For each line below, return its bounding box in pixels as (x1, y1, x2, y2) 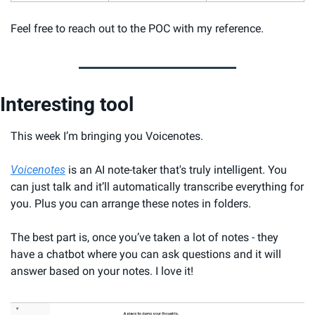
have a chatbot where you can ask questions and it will (11, 247, 281, 262)
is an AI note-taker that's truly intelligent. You (65, 163, 287, 177)
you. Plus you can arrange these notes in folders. (11, 197, 251, 211)
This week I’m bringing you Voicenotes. (11, 129, 203, 143)
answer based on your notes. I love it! (11, 264, 193, 278)
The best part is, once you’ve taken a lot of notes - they (11, 231, 278, 245)
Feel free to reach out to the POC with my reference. (11, 22, 264, 36)
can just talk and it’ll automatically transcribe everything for (11, 180, 304, 194)
